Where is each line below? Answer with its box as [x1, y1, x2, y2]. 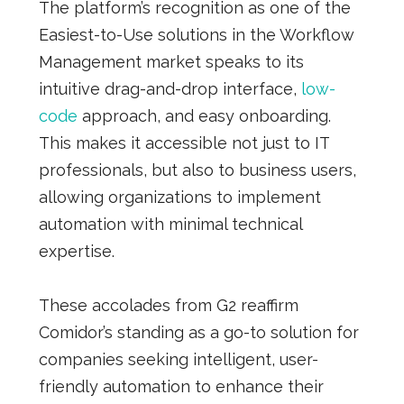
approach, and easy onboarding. [77, 106, 331, 125]
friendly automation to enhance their [38, 376, 324, 396]
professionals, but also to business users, [38, 160, 356, 179]
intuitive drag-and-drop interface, [38, 78, 301, 98]
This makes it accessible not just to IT [38, 133, 329, 152]
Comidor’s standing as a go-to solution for [38, 322, 359, 342]
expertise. [38, 241, 115, 261]
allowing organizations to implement [38, 187, 321, 207]
